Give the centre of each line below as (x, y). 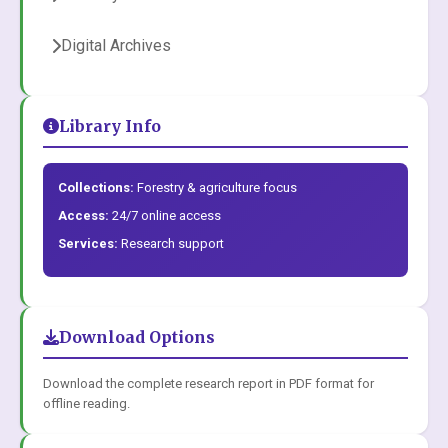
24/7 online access (165, 215)
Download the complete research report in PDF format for (208, 383)
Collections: (96, 187)
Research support (171, 243)
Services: (88, 243)
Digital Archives (116, 45)
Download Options (137, 337)
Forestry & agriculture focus (215, 187)
